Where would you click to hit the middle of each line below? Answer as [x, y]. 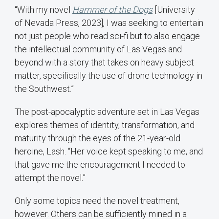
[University [174, 9]
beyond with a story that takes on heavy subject [104, 62]
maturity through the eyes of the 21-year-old [98, 138]
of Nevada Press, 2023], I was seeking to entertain [109, 22]
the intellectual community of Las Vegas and [98, 49]
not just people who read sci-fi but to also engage [107, 36]
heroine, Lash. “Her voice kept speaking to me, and [109, 151]
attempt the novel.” [51, 177]
